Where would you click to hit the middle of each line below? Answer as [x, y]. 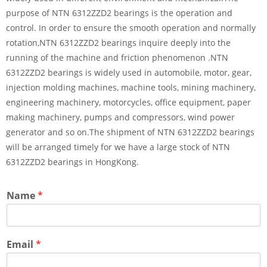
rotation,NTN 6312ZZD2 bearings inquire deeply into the [118, 43]
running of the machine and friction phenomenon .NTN [117, 58]
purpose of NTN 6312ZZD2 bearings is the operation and [119, 13]
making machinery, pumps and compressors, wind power [120, 117]
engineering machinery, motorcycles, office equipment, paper [128, 103]
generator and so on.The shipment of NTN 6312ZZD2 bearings [130, 132]
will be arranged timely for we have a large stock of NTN [118, 147]
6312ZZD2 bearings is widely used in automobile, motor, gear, [129, 73]
